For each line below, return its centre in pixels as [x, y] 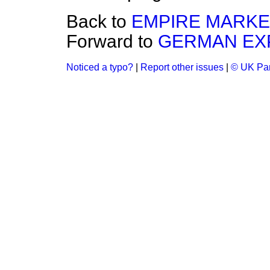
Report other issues [182, 67]
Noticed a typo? [100, 67]
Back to [99, 21]
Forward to [112, 41]
